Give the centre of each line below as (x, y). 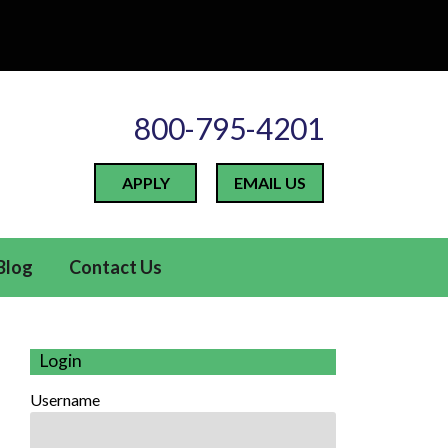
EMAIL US (270, 183)
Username (65, 399)
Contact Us (115, 267)
